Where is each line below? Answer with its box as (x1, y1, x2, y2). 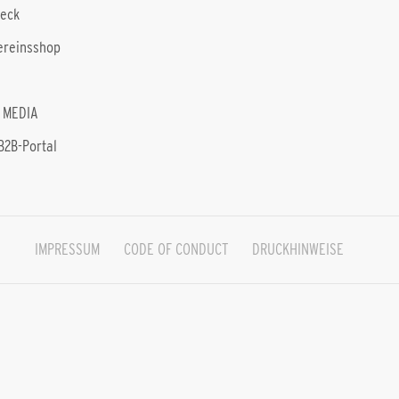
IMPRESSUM (34, 240, 100, 258)
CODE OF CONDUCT (123, 240, 228, 258)
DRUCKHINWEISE (251, 240, 344, 258)
